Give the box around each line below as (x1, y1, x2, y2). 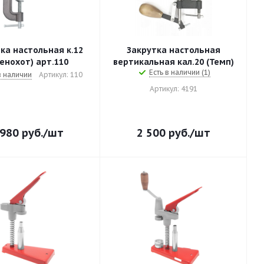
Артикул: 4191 (150, 84, 197, 93)
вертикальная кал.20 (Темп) (113, 57, 234, 67)
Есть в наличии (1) (148, 68, 210, 77)
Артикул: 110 (39, 70, 82, 79)
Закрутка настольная (127, 45, 220, 55)
